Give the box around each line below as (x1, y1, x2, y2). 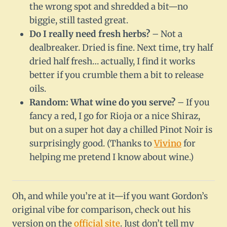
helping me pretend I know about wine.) (29, 152, 194, 163)
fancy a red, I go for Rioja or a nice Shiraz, (29, 110, 200, 122)
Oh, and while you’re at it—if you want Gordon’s (12, 191, 208, 202)
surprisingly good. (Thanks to (29, 138, 154, 149)
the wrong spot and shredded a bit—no (29, 1, 188, 13)
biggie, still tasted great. (29, 15, 128, 26)
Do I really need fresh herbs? (29, 28, 150, 40)
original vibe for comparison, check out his (12, 204, 191, 216)
